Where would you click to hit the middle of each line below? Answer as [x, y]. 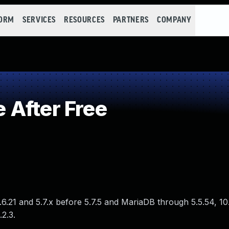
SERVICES [39, 20]
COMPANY [174, 20]
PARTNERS [131, 20]
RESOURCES [84, 20]
